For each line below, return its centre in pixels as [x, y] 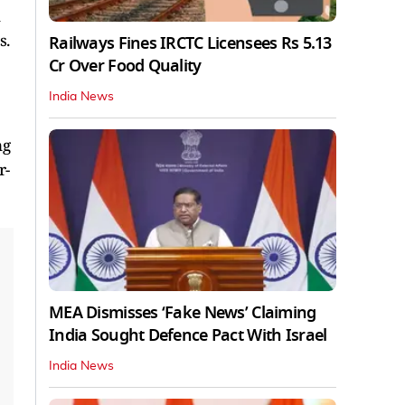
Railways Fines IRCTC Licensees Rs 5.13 [190, 43]
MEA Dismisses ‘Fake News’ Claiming [183, 312]
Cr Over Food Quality [125, 66]
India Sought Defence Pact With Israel [188, 335]
